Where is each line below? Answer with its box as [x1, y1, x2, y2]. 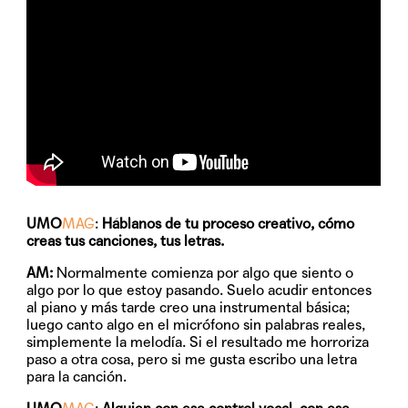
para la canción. [26, 367, 127, 385]
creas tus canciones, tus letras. [26, 231, 225, 250]
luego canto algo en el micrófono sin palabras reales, [26, 315, 366, 333]
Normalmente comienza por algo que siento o [53, 263, 354, 281]
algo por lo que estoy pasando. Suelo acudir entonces [26, 280, 372, 299]
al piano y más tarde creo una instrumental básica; [26, 298, 351, 316]
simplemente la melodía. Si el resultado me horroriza [26, 332, 370, 351]
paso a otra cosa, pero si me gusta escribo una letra [26, 350, 358, 368]
